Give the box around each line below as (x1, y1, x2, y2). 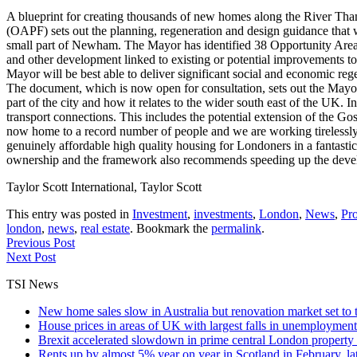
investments (194, 206, 253, 221)
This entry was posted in (6, 206, 132, 221)
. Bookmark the (130, 221, 211, 235)
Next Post (6, 249, 56, 264)
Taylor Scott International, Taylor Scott (6, 179, 202, 194)
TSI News (6, 277, 58, 291)
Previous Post (6, 235, 75, 249)
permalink (211, 221, 261, 235)
